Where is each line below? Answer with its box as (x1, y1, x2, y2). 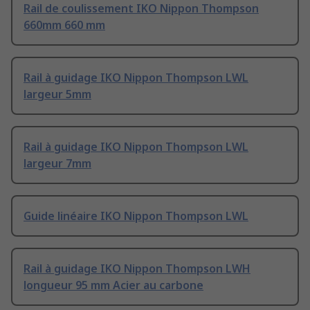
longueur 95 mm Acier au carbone (24, 277, 203, 293)
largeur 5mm (24, 86, 91, 102)
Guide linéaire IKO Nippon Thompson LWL (24, 208, 248, 224)
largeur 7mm (24, 156, 91, 172)
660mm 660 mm (24, 17, 105, 33)
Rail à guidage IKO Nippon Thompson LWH (24, 261, 250, 277)
